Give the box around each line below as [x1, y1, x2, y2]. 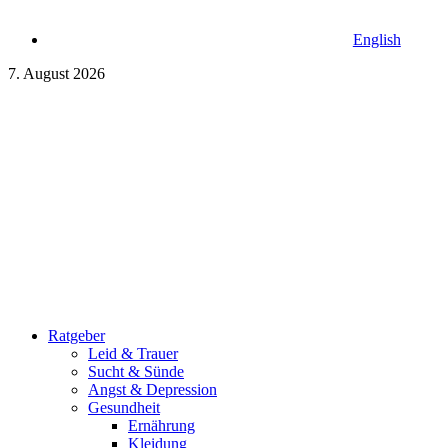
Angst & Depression [88, 381, 217, 398]
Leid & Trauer [88, 345, 178, 362]
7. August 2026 [8, 65, 105, 82]
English [352, 31, 401, 48]
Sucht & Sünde [88, 363, 184, 380]
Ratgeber [48, 327, 105, 344]
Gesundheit [88, 399, 160, 416]
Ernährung [128, 417, 195, 434]
